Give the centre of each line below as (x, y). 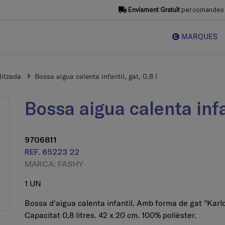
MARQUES (198, 37)
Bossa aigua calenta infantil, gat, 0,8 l (96, 76)
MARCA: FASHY (54, 163)
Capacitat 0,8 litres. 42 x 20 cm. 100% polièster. (110, 215)
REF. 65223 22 (52, 151)
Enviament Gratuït (154, 10)
